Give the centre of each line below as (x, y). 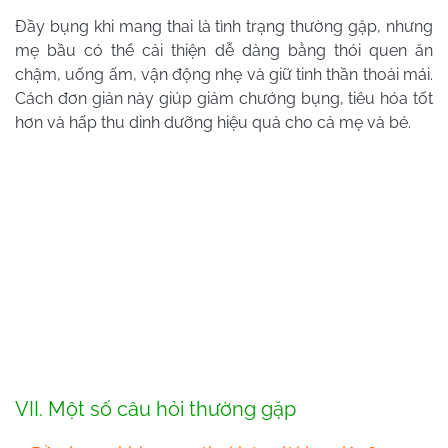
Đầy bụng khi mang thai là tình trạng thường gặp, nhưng (224, 26)
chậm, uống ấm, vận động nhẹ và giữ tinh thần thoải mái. (224, 74)
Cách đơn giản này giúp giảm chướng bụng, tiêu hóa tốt (224, 98)
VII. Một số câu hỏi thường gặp (155, 409)
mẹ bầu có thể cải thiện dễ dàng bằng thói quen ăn (224, 50)
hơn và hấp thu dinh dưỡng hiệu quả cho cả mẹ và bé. (213, 122)
